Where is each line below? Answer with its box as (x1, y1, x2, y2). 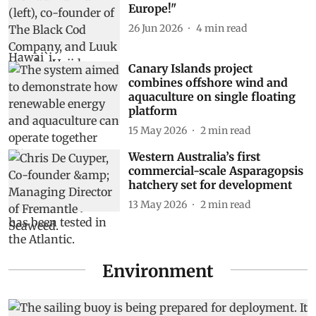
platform (128, 103, 177, 118)
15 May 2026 (128, 123, 187, 137)
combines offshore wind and (128, 75, 288, 90)
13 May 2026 (128, 197, 187, 211)
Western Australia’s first (128, 149, 260, 164)
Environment (102, 260, 214, 282)
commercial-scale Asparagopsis (128, 163, 303, 178)
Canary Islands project (128, 61, 253, 75)
